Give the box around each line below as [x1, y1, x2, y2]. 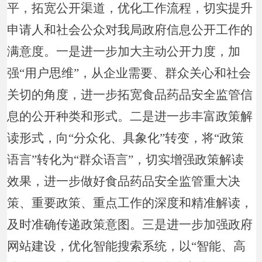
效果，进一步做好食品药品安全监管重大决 [7, 174, 241, 188]
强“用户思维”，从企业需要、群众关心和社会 [7, 65, 251, 80]
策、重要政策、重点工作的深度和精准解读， [7, 195, 253, 210]
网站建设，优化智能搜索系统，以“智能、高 [7, 239, 246, 253]
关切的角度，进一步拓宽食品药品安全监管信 [7, 87, 253, 102]
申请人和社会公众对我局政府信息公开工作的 [7, 22, 253, 37]
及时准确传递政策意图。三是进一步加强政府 [7, 217, 253, 232]
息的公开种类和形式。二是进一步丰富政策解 [7, 109, 253, 123]
